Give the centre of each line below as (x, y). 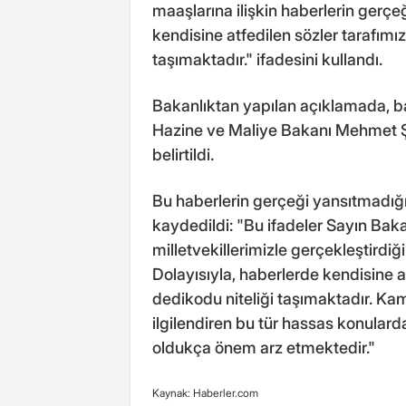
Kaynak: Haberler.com (205, 392)
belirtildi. (183, 154)
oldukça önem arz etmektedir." (264, 347)
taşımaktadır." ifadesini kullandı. (267, 59)
